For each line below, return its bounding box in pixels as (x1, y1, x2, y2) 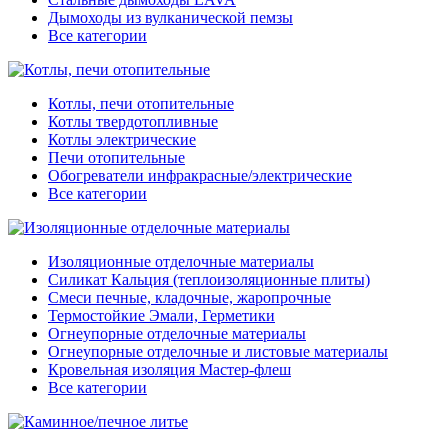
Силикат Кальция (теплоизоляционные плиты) (48, 271, 370, 289)
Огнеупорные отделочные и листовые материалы (48, 343, 388, 361)
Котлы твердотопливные (48, 113, 218, 131)
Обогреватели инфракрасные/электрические (48, 167, 352, 185)
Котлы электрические (48, 131, 196, 149)
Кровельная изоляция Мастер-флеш (48, 361, 291, 379)
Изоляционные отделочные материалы (48, 253, 314, 271)
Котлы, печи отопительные (48, 95, 234, 113)
